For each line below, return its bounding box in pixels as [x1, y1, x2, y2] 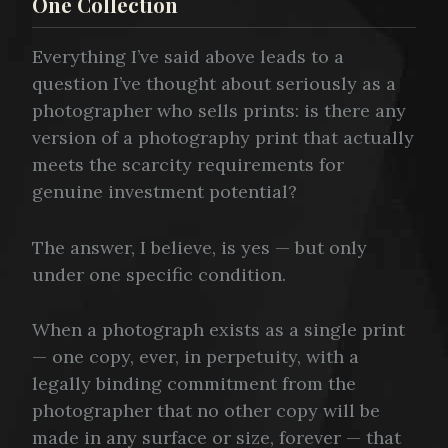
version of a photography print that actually [32, 125, 414, 149]
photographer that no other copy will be [32, 399, 380, 423]
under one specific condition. [32, 262, 286, 286]
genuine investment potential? [32, 179, 297, 203]
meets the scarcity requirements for [32, 152, 344, 176]
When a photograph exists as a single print [32, 318, 405, 342]
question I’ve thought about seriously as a [32, 71, 396, 95]
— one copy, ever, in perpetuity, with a [32, 345, 359, 369]
